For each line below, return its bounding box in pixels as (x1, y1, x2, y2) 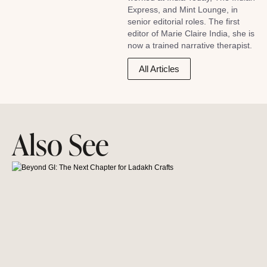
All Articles (139, 64, 179, 74)
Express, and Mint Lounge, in (128, 5, 238, 14)
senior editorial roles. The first (128, 17, 240, 26)
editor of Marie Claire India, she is (128, 29, 254, 38)
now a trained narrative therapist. (128, 41, 252, 50)
